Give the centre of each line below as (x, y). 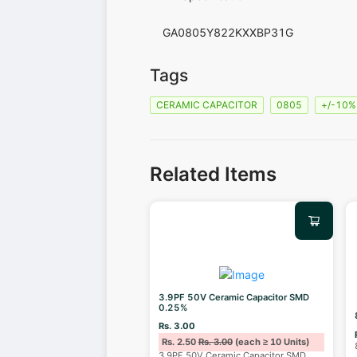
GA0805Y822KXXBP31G (228, 32)
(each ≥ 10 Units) (271, 342)
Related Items (214, 175)
